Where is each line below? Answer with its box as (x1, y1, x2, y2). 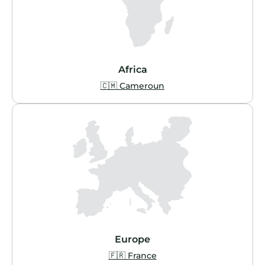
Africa (118, 64, 147, 75)
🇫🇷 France (108, 250, 157, 261)
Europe (115, 234, 150, 245)
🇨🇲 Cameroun (101, 80, 164, 91)
